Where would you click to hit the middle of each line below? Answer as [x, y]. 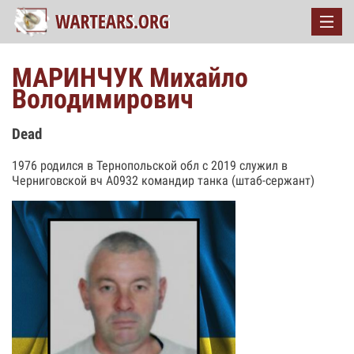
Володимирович [103, 99]
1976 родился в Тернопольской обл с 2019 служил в [150, 165]
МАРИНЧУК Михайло [130, 77]
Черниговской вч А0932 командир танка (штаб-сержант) [163, 180]
